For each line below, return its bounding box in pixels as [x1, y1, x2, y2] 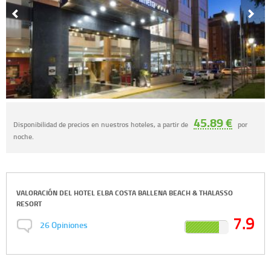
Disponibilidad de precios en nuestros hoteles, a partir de [13, 119, 190, 129]
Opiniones [51, 218, 88, 232]
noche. [13, 131, 34, 142]
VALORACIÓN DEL [16, 188, 74, 198]
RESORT [16, 198, 42, 209]
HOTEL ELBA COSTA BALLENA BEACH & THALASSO [74, 188, 233, 198]
